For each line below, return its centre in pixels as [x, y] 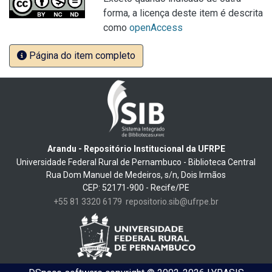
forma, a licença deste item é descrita [183, 13]
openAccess [156, 28]
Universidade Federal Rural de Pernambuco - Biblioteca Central [136, 162]
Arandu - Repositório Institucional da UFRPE [136, 148]
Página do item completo [81, 56]
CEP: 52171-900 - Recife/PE [136, 187]
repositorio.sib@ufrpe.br [172, 201]
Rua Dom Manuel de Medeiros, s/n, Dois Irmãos [136, 175]
